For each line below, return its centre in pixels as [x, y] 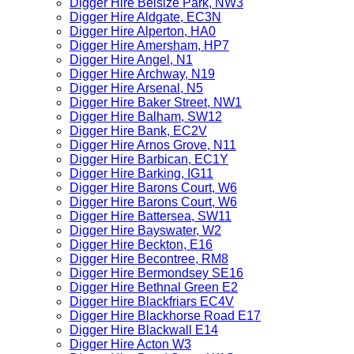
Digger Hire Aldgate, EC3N [145, 17]
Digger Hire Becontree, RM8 [149, 259]
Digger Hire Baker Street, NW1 [156, 102]
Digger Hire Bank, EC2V [138, 131]
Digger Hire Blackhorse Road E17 [165, 316]
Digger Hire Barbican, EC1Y [149, 159]
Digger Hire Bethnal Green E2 [154, 287]
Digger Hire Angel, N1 [131, 60]
